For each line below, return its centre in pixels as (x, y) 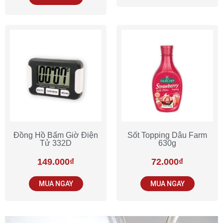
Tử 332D (56, 143)
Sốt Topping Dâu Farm (167, 135)
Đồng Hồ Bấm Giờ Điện (56, 135)
